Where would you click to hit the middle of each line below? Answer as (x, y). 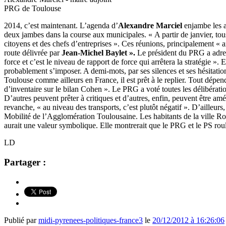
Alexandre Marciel (151, 26)
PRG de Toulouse (33, 9)
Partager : (25, 162)
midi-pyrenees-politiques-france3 (91, 220)
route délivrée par (33, 53)
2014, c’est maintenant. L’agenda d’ (61, 26)
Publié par (21, 220)
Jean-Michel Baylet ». (99, 53)
